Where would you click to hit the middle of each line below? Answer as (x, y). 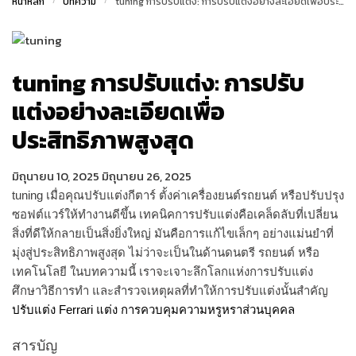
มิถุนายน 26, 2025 (147, 176)
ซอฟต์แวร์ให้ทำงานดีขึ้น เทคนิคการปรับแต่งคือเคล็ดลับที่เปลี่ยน (175, 214)
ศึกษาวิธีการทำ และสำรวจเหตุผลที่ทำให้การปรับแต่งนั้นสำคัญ (170, 290)
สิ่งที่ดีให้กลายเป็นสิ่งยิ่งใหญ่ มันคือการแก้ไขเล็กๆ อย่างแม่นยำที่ (173, 233)
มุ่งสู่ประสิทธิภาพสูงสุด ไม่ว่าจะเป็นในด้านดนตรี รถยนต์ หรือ (166, 252)
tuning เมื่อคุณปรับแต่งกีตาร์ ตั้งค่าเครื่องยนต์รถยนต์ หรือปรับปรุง (178, 195)
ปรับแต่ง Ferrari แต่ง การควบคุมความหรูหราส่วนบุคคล (153, 309)
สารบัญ (35, 346)
